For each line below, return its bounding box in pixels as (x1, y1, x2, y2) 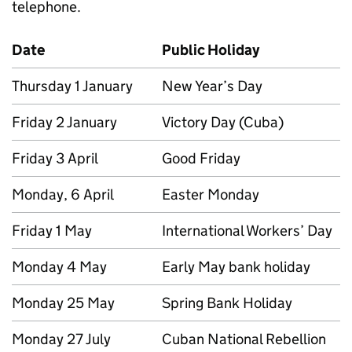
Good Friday (162, 149, 240, 167)
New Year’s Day (162, 77, 262, 95)
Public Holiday (162, 41, 259, 59)
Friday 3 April (12, 149, 98, 167)
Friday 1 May (12, 222, 92, 240)
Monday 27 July (12, 330, 111, 348)
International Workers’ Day (162, 222, 332, 240)
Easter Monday (162, 185, 259, 203)
